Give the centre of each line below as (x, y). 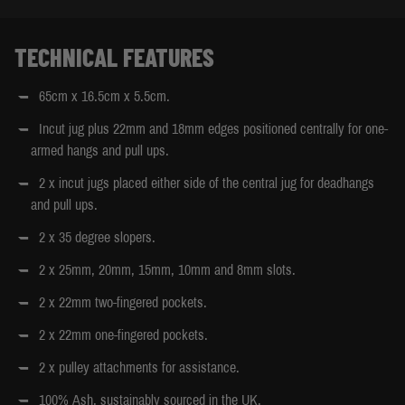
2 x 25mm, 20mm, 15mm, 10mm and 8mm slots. (167, 270)
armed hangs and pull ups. (100, 151)
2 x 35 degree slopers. (97, 237)
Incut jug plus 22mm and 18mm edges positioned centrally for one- (213, 129)
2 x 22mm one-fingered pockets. (123, 335)
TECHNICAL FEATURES (114, 57)
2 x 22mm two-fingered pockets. (123, 302)
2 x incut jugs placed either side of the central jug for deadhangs (207, 183)
